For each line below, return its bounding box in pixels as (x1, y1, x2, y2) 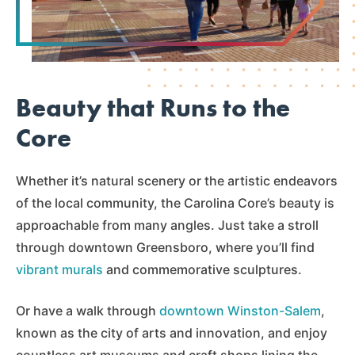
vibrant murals (16, 261, 103, 277)
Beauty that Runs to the (16, 91, 290, 124)
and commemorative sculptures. (103, 261, 302, 277)
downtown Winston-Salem (159, 302, 321, 319)
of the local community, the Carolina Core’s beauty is (16, 194, 334, 211)
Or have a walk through (16, 302, 159, 319)
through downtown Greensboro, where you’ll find (16, 239, 315, 255)
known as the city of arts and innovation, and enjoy (16, 324, 327, 341)
